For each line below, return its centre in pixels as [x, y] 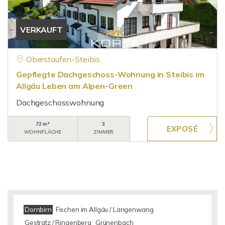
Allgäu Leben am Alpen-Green [75, 86]
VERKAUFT [41, 30]
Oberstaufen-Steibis [63, 59]
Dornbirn [38, 209]
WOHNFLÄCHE [43, 132]
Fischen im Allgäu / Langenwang [104, 209]
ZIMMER [104, 132]
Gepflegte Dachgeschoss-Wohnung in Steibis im [110, 74]
